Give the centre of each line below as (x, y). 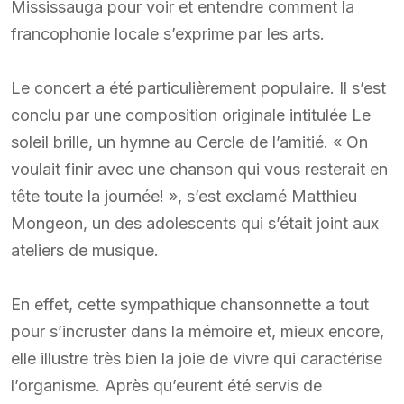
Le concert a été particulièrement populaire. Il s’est (198, 87)
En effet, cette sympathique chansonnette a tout (190, 304)
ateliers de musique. (85, 250)
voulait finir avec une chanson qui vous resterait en (199, 169)
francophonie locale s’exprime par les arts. (168, 33)
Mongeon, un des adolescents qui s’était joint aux (195, 223)
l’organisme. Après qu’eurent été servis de (166, 385)
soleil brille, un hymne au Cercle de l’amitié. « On (189, 142)
